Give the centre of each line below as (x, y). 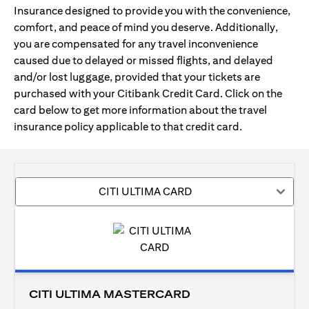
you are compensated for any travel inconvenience (136, 44)
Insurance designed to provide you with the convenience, (152, 11)
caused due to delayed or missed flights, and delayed (143, 60)
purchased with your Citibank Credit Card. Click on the (148, 93)
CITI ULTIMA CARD (145, 191)
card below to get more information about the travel (140, 110)
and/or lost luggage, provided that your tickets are (137, 77)
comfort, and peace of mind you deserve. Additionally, (146, 27)
